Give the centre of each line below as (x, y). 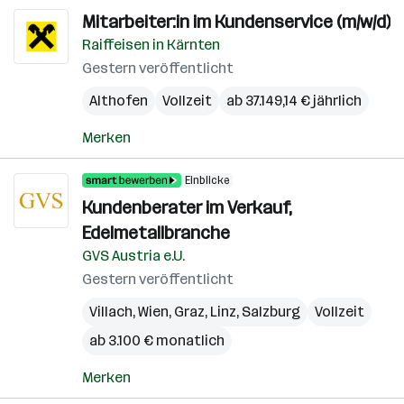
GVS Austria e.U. (133, 256)
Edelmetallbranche (156, 233)
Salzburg (271, 312)
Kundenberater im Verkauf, (187, 207)
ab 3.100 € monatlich (157, 340)
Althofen (119, 101)
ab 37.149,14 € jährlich (294, 101)
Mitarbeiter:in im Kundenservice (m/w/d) (236, 22)
